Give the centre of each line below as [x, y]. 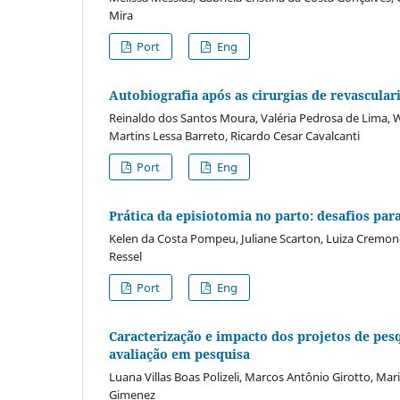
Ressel [125, 256]
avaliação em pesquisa [179, 354]
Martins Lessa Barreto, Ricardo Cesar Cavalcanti [234, 135]
